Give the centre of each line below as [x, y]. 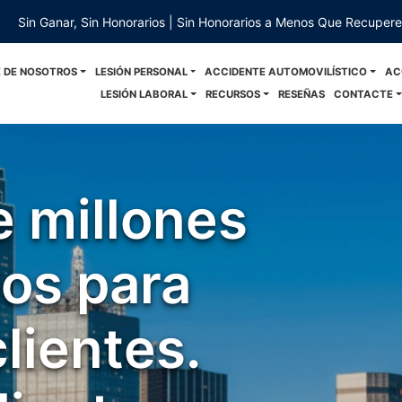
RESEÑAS [301, 94]
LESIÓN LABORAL [144, 94]
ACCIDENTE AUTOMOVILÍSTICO [286, 72]
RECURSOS [233, 94]
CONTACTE [363, 94]
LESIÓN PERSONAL [141, 72]
